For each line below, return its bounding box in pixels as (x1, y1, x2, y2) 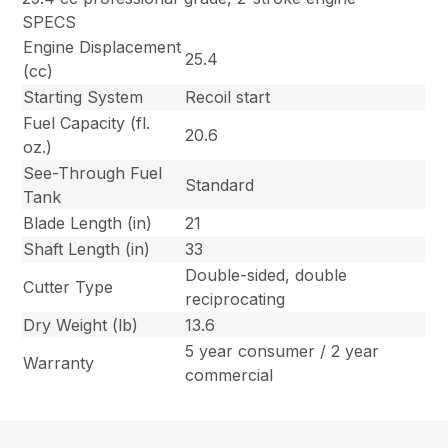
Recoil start (185, 86, 271, 107)
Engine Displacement (23, 36, 182, 57)
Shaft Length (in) (23, 238, 151, 259)
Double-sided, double (185, 264, 348, 285)
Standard (185, 174, 255, 195)
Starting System (23, 86, 144, 107)
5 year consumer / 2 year (185, 340, 380, 361)
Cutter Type (23, 276, 114, 297)
